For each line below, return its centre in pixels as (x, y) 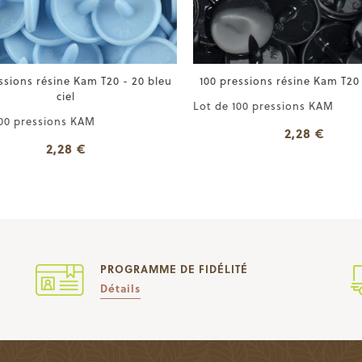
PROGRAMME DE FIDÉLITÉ (174, 269)
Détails (120, 288)
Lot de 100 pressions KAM (259, 105)
